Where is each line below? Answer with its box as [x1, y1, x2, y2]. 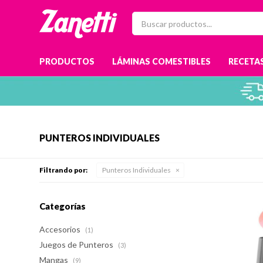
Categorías [39, 201, 86, 211]
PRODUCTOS [39, 56, 95, 66]
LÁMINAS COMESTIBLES [112, 56, 211, 66]
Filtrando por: [39, 166, 88, 174]
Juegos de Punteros [39, 240, 116, 249]
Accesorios [39, 224, 83, 234]
